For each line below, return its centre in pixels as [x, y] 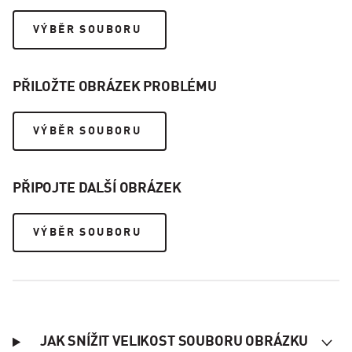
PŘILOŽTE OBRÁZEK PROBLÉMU [115, 87]
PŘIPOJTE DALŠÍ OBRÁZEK [97, 189]
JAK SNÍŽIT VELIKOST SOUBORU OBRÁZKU [174, 342]
